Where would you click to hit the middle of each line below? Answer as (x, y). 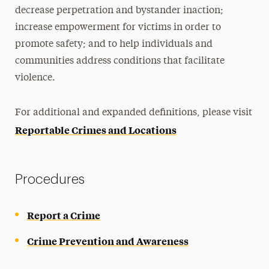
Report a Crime (63, 215)
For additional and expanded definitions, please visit (133, 113)
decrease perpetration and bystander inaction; (119, 11)
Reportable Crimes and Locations (95, 130)
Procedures (50, 179)
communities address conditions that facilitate (119, 61)
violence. (35, 78)
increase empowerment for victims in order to (118, 28)
